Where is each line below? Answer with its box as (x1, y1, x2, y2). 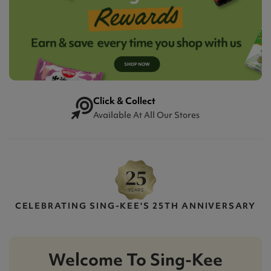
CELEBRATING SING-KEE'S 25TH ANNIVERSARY (15, 200, 256, 211)
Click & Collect (93, 94, 156, 107)
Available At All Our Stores (93, 109, 200, 120)
